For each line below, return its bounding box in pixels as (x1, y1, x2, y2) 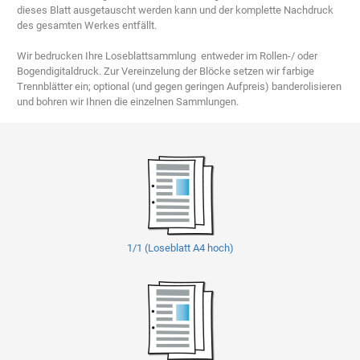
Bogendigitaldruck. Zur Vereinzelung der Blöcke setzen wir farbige (17, 64, 315, 77)
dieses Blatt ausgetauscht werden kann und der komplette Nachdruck (17, 3, 334, 16)
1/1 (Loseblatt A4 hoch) (126, 241, 234, 254)
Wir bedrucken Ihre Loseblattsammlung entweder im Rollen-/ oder (17, 49, 318, 62)
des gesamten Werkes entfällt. (17, 18, 157, 31)
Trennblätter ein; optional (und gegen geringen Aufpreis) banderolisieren (17, 80, 342, 92)
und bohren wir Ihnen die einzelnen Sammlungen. (17, 95, 239, 108)
